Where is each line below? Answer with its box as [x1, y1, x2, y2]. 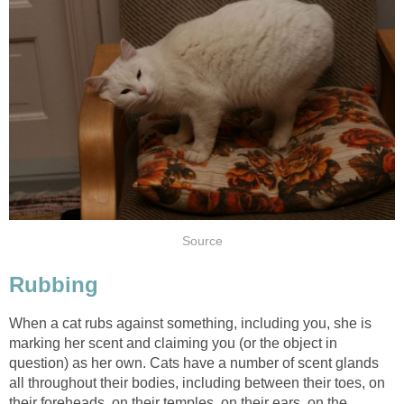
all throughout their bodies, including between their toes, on [9, 374, 385, 390]
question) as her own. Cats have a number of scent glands [9, 354, 379, 371]
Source [181, 234, 223, 249]
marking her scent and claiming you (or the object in [9, 335, 337, 351]
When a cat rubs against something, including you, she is [9, 315, 372, 331]
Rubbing [9, 272, 98, 298]
